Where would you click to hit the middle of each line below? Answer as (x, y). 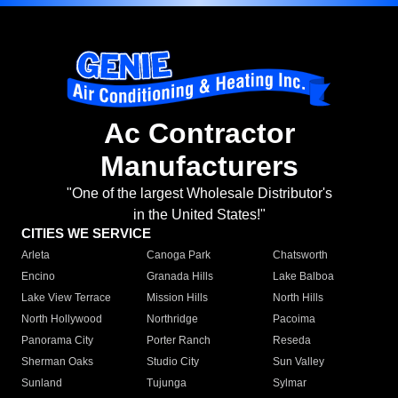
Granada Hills (180, 277)
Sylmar (289, 383)
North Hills (298, 298)
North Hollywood (62, 319)
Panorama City (57, 341)
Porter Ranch (179, 341)
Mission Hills (178, 298)
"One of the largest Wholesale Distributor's (199, 194)
